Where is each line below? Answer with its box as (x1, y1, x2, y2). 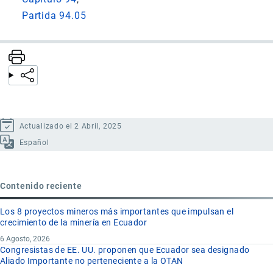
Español (19, 138, 49, 147)
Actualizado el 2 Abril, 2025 (19, 122, 122, 131)
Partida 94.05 (22, 9, 87, 21)
